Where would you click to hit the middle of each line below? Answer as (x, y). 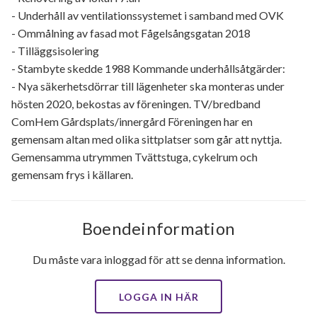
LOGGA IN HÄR (158, 297)
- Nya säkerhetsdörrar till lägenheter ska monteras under (148, 86)
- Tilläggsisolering (55, 51)
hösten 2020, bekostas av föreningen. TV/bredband (136, 104)
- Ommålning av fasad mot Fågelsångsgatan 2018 (131, 33)
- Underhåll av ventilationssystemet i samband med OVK (148, 16)
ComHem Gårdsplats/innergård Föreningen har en (132, 122)
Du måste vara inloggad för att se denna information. (158, 260)
